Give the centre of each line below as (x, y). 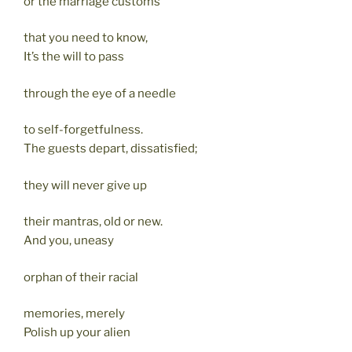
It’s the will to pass (74, 57)
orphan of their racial (81, 277)
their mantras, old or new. (93, 222)
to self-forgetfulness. (83, 130)
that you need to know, (86, 38)
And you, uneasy (69, 241)
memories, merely (74, 314)
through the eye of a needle (100, 93)
